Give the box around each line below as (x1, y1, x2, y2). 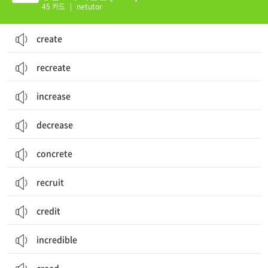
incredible (36, 233, 77, 245)
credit (36, 205, 60, 217)
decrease (36, 118, 73, 130)
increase (36, 90, 71, 102)
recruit (36, 176, 64, 188)
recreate (36, 61, 71, 73)
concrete (36, 147, 72, 159)
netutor (75, 1, 102, 12)
